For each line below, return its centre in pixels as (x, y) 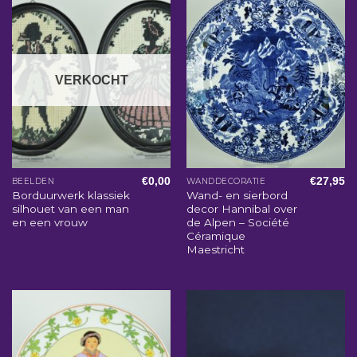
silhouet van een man (70, 208)
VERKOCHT (91, 80)
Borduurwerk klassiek (71, 195)
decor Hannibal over (241, 208)
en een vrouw (49, 222)
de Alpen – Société (237, 222)
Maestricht (215, 249)
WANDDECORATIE (226, 182)
